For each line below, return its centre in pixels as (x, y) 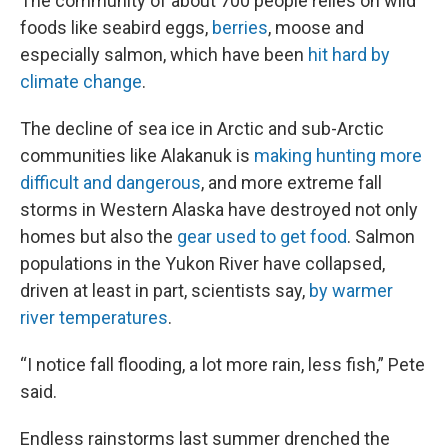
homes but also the (98, 236)
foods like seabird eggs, (116, 27)
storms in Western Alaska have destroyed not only (219, 209)
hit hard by (349, 54)
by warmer (351, 290)
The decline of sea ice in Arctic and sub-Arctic (202, 128)
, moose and (316, 27)
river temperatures (94, 317)
